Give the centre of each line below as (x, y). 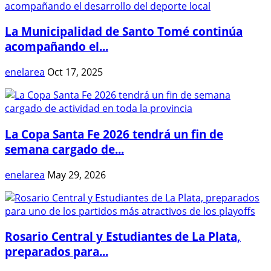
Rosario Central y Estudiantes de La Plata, (123, 237)
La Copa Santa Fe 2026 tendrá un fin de (114, 134)
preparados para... (57, 252)
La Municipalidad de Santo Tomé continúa (124, 31)
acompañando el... (57, 47)
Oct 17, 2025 (75, 72)
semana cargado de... (64, 149)
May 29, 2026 (77, 175)
